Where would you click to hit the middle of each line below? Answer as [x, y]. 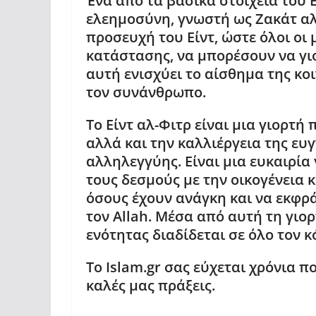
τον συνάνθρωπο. [146, 92]
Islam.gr [135, 267]
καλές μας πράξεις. [151, 285]
